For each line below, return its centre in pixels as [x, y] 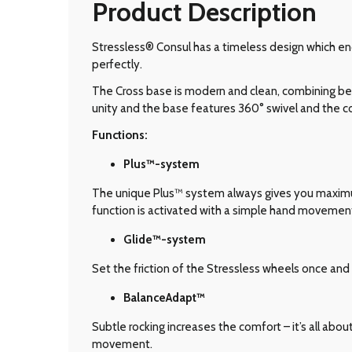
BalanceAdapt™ [164, 297]
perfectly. [117, 64]
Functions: [120, 135]
